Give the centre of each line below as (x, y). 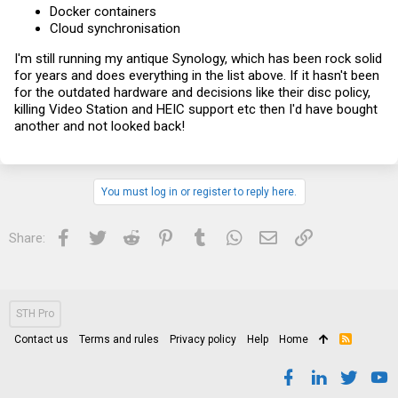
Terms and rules (119, 339)
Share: (27, 238)
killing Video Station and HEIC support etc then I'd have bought (196, 109)
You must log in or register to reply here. (199, 191)
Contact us (41, 339)
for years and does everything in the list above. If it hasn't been (197, 75)
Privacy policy (203, 339)
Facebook (100, 236)
